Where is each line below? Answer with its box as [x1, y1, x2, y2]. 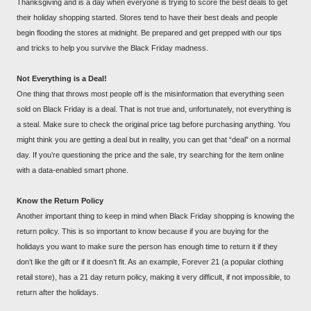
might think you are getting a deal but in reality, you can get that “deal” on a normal [17, 135, 290, 144]
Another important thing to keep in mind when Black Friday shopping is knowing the [17, 212, 294, 220]
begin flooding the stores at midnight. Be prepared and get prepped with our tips [17, 28, 282, 37]
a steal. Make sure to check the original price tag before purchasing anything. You [17, 120, 290, 128]
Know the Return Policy [17, 196, 103, 205]
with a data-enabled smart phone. [17, 166, 128, 174]
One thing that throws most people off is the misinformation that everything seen [17, 90, 284, 98]
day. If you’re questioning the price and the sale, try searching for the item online [17, 151, 284, 159]
